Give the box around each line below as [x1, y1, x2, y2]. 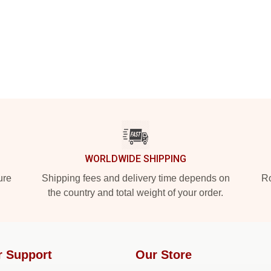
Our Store [135, 248, 192, 261]
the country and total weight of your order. [48, 188, 223, 198]
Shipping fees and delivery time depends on [41, 173, 230, 183]
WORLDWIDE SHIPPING [85, 153, 186, 165]
